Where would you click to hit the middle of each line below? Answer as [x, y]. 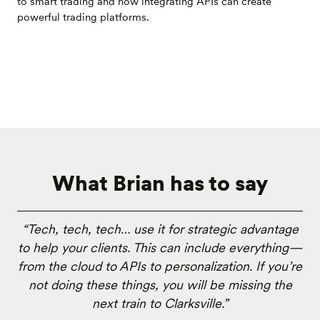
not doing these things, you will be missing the [160, 285]
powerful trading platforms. [83, 17]
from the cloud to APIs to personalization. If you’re [160, 266]
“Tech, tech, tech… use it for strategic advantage [160, 229]
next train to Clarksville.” [160, 304]
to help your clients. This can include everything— [160, 248]
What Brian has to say [160, 182]
